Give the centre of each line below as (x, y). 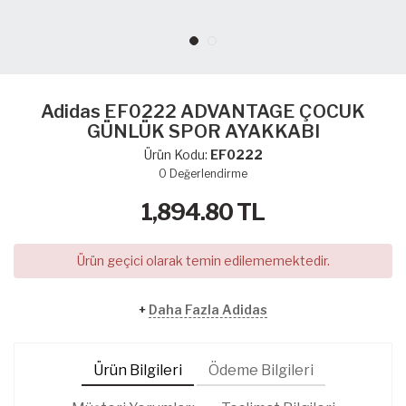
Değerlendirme (208, 174)
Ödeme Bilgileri (261, 370)
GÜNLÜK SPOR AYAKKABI (203, 131)
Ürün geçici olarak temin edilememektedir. (203, 260)
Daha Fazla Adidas (208, 309)
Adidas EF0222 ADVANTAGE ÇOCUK (203, 111)
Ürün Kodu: (177, 154)
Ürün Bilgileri (137, 370)
